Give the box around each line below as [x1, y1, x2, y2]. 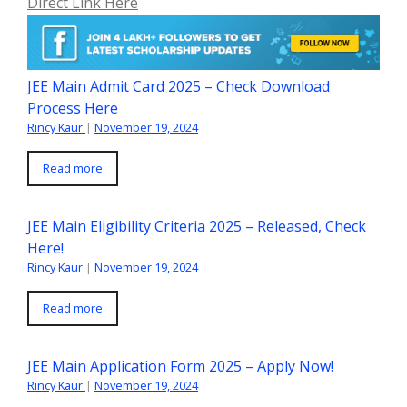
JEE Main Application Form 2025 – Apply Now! [27, 355, 333, 376]
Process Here [27, 97, 118, 118]
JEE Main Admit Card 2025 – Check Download [27, 75, 330, 96]
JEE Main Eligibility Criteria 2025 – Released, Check [27, 215, 366, 236]
